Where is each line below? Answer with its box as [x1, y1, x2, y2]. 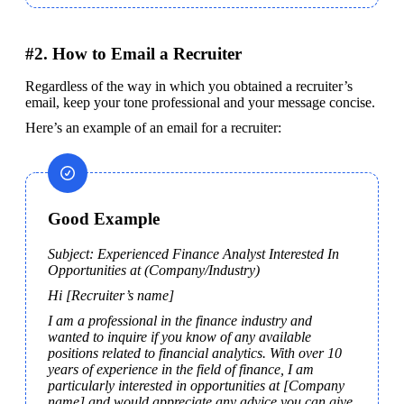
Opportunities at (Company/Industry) [48, 262, 260, 278]
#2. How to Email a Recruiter [25, 43, 242, 63]
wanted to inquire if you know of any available [48, 328, 311, 344]
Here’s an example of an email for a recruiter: [25, 119, 281, 135]
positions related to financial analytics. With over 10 [48, 344, 342, 361]
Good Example [48, 208, 160, 228]
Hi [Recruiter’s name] [48, 287, 174, 303]
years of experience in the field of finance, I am [48, 361, 314, 377]
